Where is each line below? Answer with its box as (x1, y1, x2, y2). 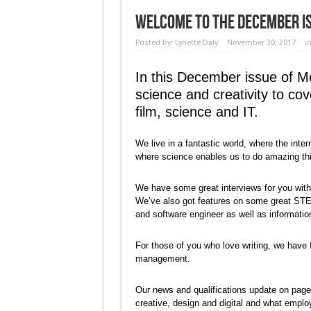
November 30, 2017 (226, 38, 296, 47)
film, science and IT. (135, 104, 258, 119)
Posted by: (135, 38, 175, 47)
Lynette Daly (174, 38, 218, 47)
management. (135, 253, 190, 264)
